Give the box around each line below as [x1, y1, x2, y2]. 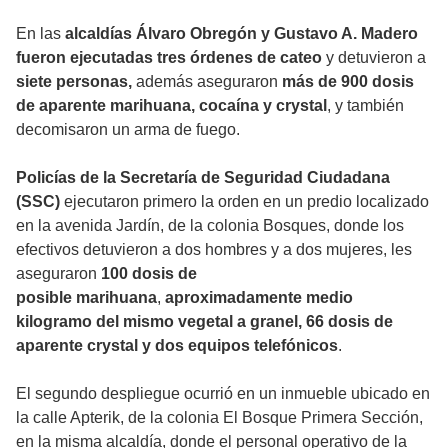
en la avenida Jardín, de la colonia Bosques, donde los [16, 216, 404, 234]
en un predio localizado [263, 192, 429, 210]
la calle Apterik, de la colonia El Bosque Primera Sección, [16, 408, 423, 426]
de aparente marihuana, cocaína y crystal [16, 96, 327, 114]
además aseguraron [132, 72, 282, 90]
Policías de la [16, 168, 116, 186]
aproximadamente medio [165, 288, 353, 306]
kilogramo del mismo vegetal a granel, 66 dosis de [16, 312, 393, 330]
